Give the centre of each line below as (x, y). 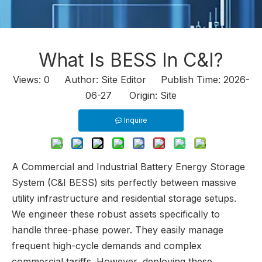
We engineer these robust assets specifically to (116, 214)
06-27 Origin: (123, 95)
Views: (28, 80)
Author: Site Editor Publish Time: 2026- (149, 80)
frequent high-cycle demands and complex (107, 246)
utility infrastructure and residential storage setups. (124, 198)
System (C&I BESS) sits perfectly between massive (124, 182)
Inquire (135, 120)
